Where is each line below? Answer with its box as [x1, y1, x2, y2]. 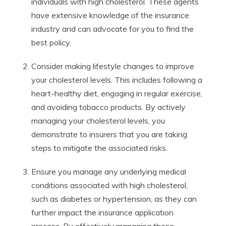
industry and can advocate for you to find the [31, 24, 194, 34]
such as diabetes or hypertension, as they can [31, 194, 197, 204]
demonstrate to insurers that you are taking [31, 129, 187, 139]
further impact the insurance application [31, 207, 174, 217]
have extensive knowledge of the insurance [31, 10, 189, 20]
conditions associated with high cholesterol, [31, 180, 188, 190]
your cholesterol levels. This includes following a [31, 75, 202, 85]
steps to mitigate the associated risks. [31, 143, 167, 153]
